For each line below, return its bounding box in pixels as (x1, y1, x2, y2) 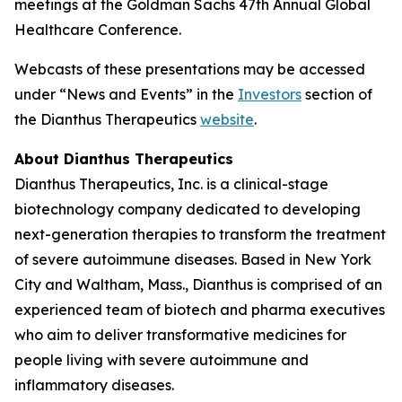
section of (301, 85, 372, 103)
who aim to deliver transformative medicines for (14, 326, 346, 344)
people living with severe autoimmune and (14, 351, 309, 369)
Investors (238, 85, 301, 103)
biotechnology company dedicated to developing (14, 200, 361, 218)
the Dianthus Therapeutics (14, 110, 200, 128)
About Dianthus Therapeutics (14, 150, 233, 168)
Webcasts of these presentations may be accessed (14, 60, 365, 78)
